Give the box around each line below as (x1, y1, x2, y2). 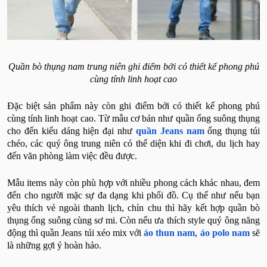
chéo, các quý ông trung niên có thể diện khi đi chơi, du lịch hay (7, 138, 260, 148)
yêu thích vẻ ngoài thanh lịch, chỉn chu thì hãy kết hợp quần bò (7, 202, 260, 213)
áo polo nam (200, 227, 250, 238)
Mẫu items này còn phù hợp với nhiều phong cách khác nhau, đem (7, 177, 260, 188)
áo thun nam (144, 227, 195, 238)
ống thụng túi (204, 125, 260, 136)
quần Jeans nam (135, 125, 204, 136)
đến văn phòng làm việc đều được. (7, 150, 139, 161)
